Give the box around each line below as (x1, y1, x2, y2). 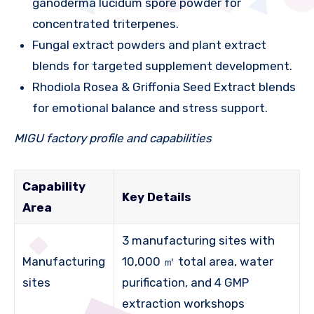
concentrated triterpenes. (32, 16, 179, 31)
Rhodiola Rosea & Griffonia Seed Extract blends (32, 79, 296, 94)
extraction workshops (122, 296, 245, 310)
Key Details (122, 189, 192, 204)
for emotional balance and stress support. (32, 100, 268, 115)
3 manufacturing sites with (122, 233, 275, 247)
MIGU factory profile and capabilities (14, 130, 212, 145)
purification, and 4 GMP (122, 275, 250, 289)
